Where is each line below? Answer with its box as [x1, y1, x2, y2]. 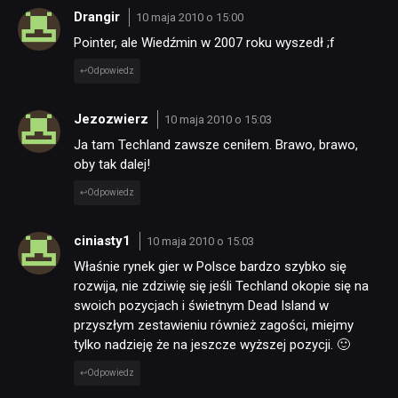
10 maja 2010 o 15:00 [135, 10, 243, 24]
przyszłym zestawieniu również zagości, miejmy [74, 317, 354, 334]
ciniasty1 [74, 232, 134, 249]
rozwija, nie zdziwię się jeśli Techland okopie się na [74, 278, 369, 295]
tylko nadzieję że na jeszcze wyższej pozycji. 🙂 [74, 337, 350, 354]
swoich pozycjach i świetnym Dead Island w [74, 298, 329, 314]
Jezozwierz [74, 110, 152, 127]
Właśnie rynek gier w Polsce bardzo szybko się [74, 259, 346, 275]
